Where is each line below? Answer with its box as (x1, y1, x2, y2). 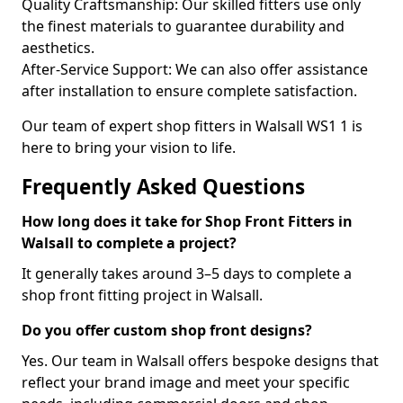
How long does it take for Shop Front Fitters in (22, 211, 353, 231)
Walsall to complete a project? (22, 233, 237, 253)
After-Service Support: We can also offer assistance (22, 59, 368, 79)
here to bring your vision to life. (22, 138, 236, 157)
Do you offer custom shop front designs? (22, 320, 312, 340)
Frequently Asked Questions (22, 173, 305, 201)
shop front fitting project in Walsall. (22, 285, 263, 305)
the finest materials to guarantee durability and (22, 16, 345, 36)
